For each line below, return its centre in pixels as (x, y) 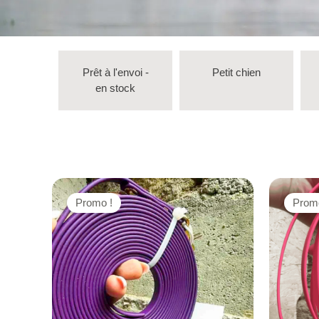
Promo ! (94, 203)
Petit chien (236, 72)
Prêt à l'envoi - (115, 72)
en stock (115, 88)
